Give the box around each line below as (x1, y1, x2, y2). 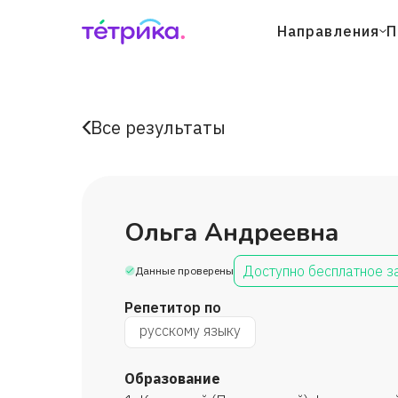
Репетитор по (124, 298, 221, 316)
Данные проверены (135, 264, 234, 277)
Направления (276, 22, 379, 40)
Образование (124, 370, 220, 387)
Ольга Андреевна (124, 216, 338, 250)
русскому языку (139, 322, 241, 339)
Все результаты (91, 115, 226, 139)
